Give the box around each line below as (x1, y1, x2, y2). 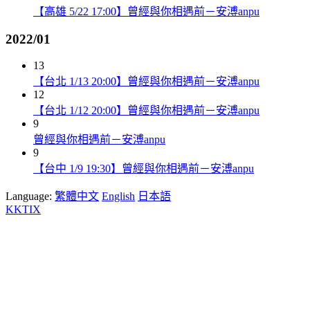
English (102, 190, 135, 203)
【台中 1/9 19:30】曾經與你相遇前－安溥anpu (33, 163, 254, 175)
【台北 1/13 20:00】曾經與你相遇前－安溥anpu (33, 75, 259, 88)
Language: (6, 190, 55, 203)
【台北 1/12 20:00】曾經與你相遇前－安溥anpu (33, 104, 259, 117)
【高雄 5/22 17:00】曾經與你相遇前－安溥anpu (33, 5, 259, 17)
